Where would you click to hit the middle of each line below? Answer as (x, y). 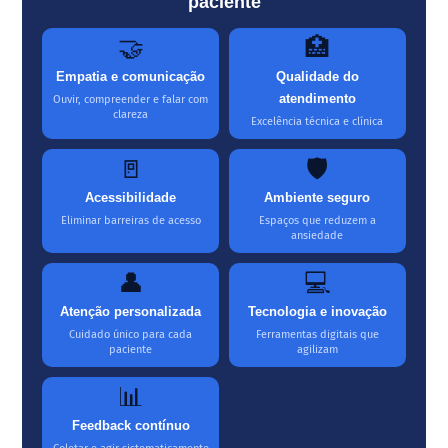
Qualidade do (317, 77)
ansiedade (317, 236)
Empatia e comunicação (131, 77)
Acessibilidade (131, 198)
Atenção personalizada (131, 312)
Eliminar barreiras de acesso (130, 221)
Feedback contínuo (130, 426)
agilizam (317, 350)
